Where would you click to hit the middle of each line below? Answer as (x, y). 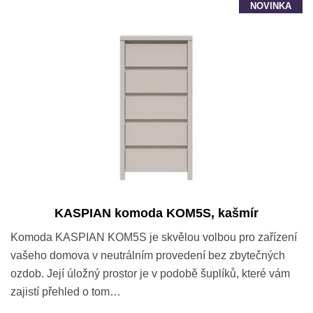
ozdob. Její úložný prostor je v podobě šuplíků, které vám (150, 273)
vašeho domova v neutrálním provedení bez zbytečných (148, 255)
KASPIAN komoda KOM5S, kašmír (156, 213)
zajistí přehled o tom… (66, 291)
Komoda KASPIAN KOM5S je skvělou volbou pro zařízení (154, 237)
